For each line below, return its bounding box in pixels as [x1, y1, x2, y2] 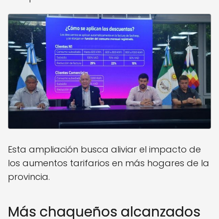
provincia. [8, 171, 50, 183]
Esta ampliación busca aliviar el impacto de [8, 143, 201, 155]
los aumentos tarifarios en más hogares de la [8, 157, 209, 169]
